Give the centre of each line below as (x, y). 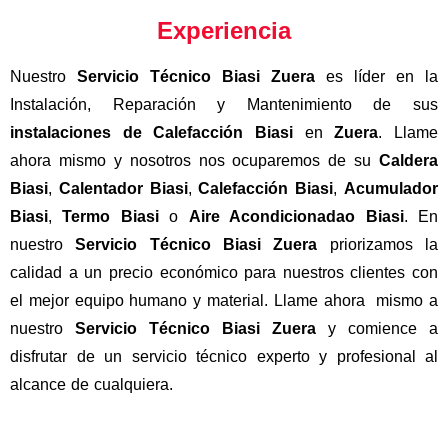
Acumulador (391, 188)
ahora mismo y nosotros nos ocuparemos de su (194, 160)
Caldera (408, 160)
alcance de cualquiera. (91, 384)
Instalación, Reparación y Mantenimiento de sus (224, 104)
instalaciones (60, 132)
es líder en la (382, 76)
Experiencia (224, 30)
